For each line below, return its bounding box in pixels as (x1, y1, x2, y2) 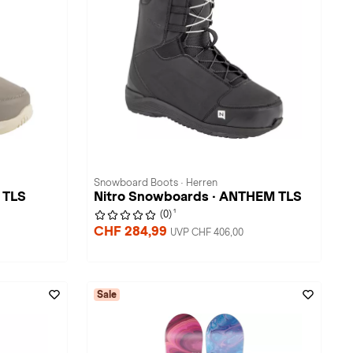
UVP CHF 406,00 (170, 227, 243, 238)
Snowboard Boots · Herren (94, 177, 217, 188)
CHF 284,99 (94, 224, 170, 239)
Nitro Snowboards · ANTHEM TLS (94, 189, 302, 204)
